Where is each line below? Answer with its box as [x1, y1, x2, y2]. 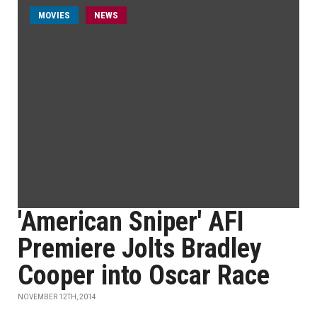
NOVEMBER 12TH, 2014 [18, 293, 96, 301]
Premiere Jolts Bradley [18, 233, 262, 264]
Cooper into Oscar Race [18, 260, 270, 291]
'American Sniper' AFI [18, 206, 244, 237]
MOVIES [38, 10, 70, 21]
